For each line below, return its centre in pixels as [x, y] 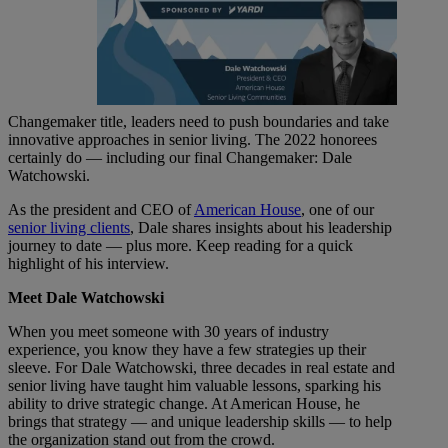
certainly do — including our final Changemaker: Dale [180, 158]
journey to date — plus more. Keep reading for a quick [180, 246]
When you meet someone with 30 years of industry [168, 332]
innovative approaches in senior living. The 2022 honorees [192, 140]
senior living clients [69, 228]
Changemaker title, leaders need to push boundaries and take [198, 122]
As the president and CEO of [101, 210]
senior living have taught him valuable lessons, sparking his [194, 386]
